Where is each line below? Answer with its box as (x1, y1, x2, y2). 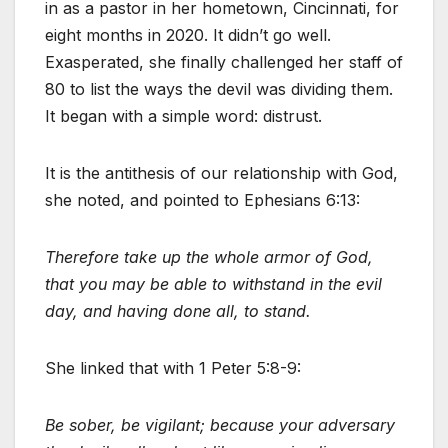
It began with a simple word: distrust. (45, 106, 322, 127)
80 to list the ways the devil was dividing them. (45, 79, 393, 100)
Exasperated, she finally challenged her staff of (45, 52, 403, 73)
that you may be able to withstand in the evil (45, 274, 382, 295)
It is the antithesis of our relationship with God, (45, 163, 398, 184)
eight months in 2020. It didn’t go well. (45, 25, 331, 46)
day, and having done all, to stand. (45, 301, 311, 322)
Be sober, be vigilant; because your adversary (45, 415, 395, 436)
